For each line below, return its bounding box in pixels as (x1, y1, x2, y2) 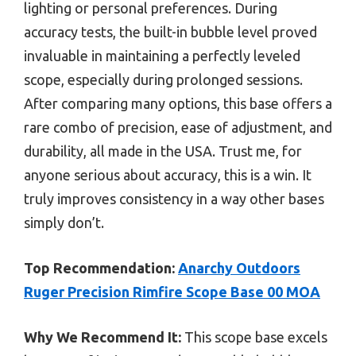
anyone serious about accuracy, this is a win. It (24, 166, 311, 183)
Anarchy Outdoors (178, 259, 300, 276)
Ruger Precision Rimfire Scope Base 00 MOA (24, 283, 320, 300)
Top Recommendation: (24, 259, 175, 276)
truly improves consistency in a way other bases (24, 190, 324, 207)
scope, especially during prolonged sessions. (24, 71, 303, 87)
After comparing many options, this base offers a (24, 95, 332, 111)
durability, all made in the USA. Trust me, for (24, 142, 302, 159)
